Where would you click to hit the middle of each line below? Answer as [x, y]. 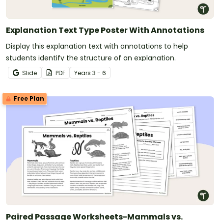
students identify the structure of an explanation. [91, 58]
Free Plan [28, 98]
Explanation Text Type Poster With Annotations [105, 30]
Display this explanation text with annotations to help [97, 46]
